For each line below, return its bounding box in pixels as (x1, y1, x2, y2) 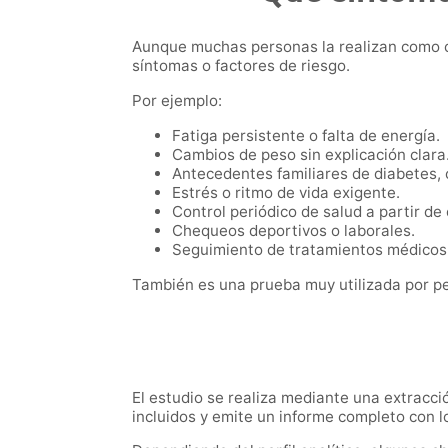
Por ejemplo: (132, 90, 222, 110)
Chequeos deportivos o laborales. (172, 220, 415, 240)
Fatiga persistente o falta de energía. (172, 125, 440, 145)
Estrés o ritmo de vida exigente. (172, 182, 400, 202)
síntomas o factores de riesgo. (132, 56, 350, 76)
